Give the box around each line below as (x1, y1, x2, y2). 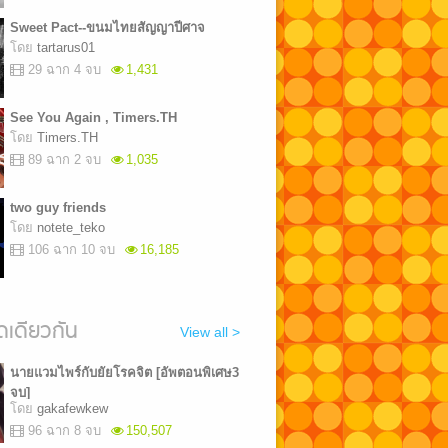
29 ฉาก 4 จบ (27, 62, 101, 77)
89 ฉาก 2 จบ (27, 152, 101, 167)
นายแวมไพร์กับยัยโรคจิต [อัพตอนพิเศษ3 (9, 365, 239, 380)
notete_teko (36, 220, 105, 235)
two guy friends (9, 200, 106, 215)
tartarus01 (36, 40, 95, 55)
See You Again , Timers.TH (9, 110, 177, 125)
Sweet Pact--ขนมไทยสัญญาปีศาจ (9, 20, 205, 35)
